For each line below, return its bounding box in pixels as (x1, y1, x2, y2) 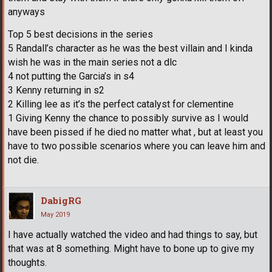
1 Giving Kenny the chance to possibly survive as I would (8, 112, 248, 124)
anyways (8, 6, 45, 18)
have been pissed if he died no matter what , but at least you (8, 126, 263, 138)
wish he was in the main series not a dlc (8, 56, 177, 69)
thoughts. (8, 257, 47, 269)
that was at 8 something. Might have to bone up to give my (8, 243, 254, 255)
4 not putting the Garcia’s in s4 (8, 70, 134, 83)
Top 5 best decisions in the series (8, 29, 153, 41)
